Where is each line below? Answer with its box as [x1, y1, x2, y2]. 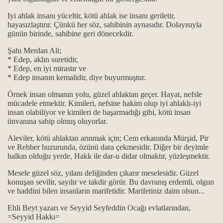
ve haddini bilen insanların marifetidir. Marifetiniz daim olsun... [7, 187, 207, 195]
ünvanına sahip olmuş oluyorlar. [7, 117, 110, 125]
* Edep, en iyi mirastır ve [7, 64, 86, 73]
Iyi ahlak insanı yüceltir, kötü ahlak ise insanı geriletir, [7, 11, 175, 20]
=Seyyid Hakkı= [7, 213, 60, 221]
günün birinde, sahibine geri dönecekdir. [7, 29, 137, 38]
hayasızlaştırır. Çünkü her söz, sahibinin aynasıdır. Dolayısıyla [7, 20, 202, 29]
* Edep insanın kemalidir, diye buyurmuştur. [7, 73, 148, 82]
